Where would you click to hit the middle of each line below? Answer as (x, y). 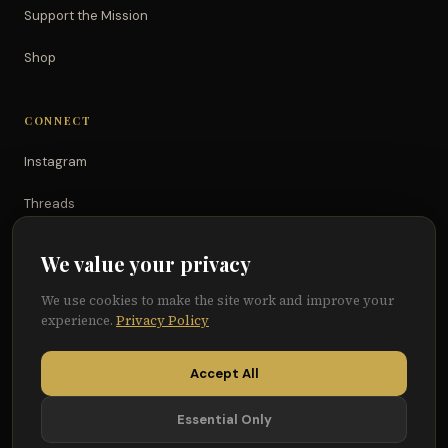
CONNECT (58, 120)
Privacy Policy (162, 320)
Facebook (55, 329)
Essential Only (224, 419)
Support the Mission (86, 15)
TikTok (43, 245)
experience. (78, 320)
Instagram (55, 161)
